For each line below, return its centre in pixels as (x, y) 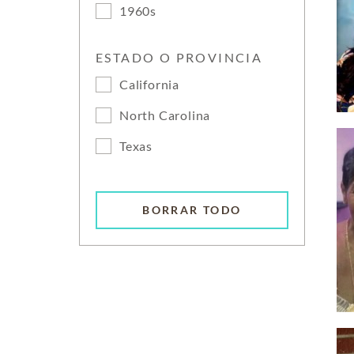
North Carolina (165, 115)
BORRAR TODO (192, 210)
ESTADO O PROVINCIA (179, 57)
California (149, 84)
